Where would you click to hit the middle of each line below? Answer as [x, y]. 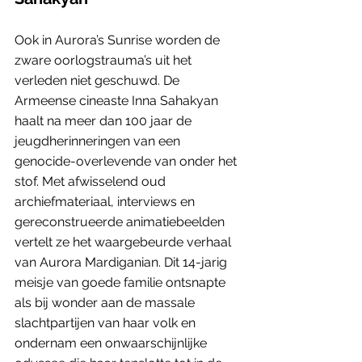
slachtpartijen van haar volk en [107, 322]
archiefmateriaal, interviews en [106, 201]
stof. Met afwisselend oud [92, 181]
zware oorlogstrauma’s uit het [105, 60]
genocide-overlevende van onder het [127, 161]
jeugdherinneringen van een [99, 141]
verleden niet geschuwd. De [99, 80]
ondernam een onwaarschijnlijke [112, 343]
